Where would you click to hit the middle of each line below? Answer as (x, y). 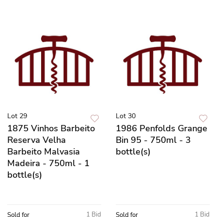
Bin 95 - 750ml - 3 (153, 140)
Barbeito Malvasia (44, 151)
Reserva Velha (37, 140)
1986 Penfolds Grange (162, 128)
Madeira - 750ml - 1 (48, 163)
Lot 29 (17, 116)
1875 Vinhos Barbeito (51, 128)
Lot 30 (126, 116)
